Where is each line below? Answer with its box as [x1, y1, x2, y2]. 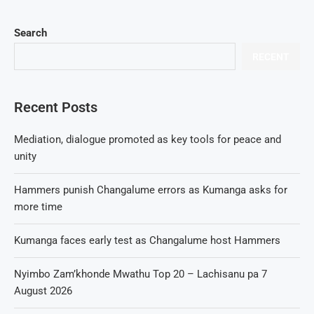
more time [14, 200, 62, 213]
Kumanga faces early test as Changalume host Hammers [14, 234, 280, 247]
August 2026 [14, 285, 72, 297]
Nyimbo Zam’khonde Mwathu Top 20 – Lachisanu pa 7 [14, 268, 267, 280]
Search [14, 27, 47, 39]
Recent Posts [14, 99, 97, 116]
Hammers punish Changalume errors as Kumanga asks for [14, 184, 287, 196]
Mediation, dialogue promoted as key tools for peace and [14, 133, 281, 146]
